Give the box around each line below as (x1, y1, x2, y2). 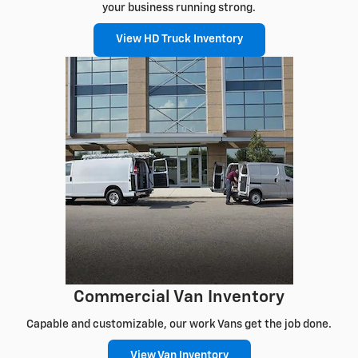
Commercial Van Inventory (74, 288, 284, 306)
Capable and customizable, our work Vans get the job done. (26, 319, 332, 331)
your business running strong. (102, 2, 256, 14)
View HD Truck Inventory (115, 34, 243, 46)
